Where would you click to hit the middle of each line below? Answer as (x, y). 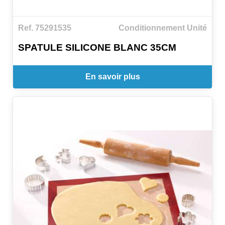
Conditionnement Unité (163, 28)
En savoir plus (113, 76)
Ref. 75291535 (45, 28)
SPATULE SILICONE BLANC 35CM (97, 47)
